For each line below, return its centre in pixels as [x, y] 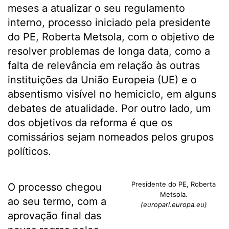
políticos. [29, 151]
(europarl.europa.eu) [174, 204]
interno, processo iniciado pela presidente [109, 22]
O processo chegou [55, 187]
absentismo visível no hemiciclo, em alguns [112, 94]
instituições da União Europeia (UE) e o [102, 80]
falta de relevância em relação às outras [104, 65]
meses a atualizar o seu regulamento [96, 8]
